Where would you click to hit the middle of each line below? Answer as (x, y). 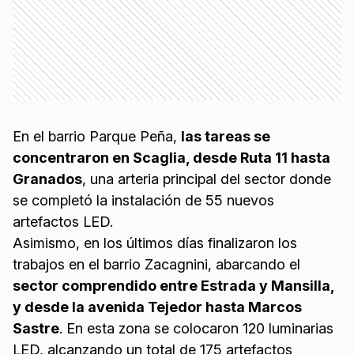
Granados (47, 179)
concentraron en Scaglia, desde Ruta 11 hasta (171, 158)
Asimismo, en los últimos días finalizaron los (155, 243)
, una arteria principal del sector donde (207, 179)
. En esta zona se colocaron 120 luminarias (196, 329)
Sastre (36, 329)
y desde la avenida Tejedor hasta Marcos (157, 307)
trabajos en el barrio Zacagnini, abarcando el (156, 265)
